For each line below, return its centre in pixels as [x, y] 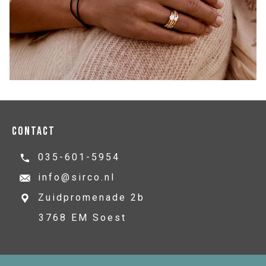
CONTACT [34, 131]
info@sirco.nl [77, 177]
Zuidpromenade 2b [92, 197]
